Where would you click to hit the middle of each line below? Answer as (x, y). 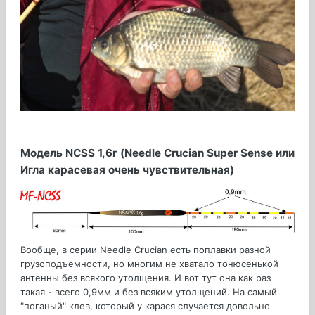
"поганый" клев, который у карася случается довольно (145, 306)
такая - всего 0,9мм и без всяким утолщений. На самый (149, 291)
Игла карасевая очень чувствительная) (127, 170)
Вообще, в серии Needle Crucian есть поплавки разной (146, 249)
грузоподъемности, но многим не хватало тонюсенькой (149, 263)
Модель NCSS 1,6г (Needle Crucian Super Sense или (157, 153)
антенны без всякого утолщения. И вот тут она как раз (146, 277)
